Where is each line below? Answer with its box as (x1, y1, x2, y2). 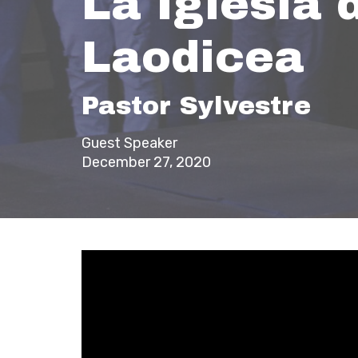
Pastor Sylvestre (82, 91, 311, 120)
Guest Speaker (82, 133, 177, 152)
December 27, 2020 (82, 153, 211, 171)
